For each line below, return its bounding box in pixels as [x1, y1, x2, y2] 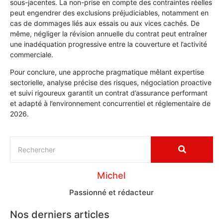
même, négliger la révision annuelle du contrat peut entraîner [10, 29, 207, 38]
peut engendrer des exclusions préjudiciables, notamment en [10, 8, 209, 17]
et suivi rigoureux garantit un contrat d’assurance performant [10, 89, 208, 98]
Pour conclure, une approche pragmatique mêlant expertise [10, 68, 204, 77]
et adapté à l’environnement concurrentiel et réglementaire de [10, 99, 211, 108]
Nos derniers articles [10, 208, 110, 221]
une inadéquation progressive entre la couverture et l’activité [10, 39, 207, 48]
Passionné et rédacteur [69, 187, 154, 197]
